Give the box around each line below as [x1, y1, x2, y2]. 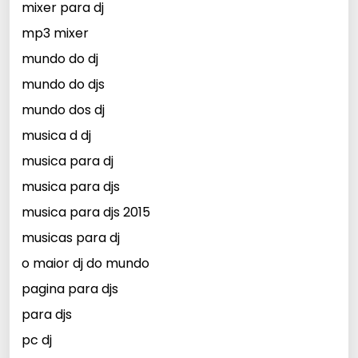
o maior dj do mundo [22, 254, 149, 273]
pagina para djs [22, 280, 118, 299]
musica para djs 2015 [22, 203, 150, 222]
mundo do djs [22, 75, 105, 94]
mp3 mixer [22, 24, 89, 43]
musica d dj [22, 126, 91, 145]
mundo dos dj [22, 101, 105, 120]
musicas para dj [22, 229, 120, 248]
